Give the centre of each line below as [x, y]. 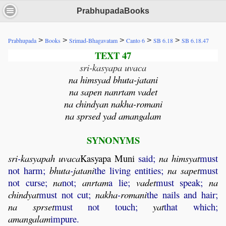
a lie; [122, 183]
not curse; [31, 183]
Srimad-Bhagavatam [93, 41]
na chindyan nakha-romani [113, 104]
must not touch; [104, 207]
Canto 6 [135, 41]
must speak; [182, 183]
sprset [43, 207]
